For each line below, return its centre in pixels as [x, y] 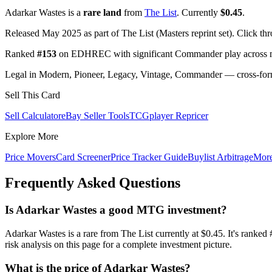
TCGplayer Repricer [169, 116]
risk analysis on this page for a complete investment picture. [118, 244]
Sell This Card [32, 95]
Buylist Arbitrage [220, 157]
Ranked [21, 54]
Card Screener [83, 157]
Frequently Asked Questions [93, 183]
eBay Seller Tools [95, 116]
